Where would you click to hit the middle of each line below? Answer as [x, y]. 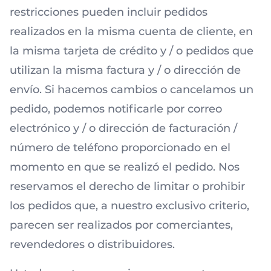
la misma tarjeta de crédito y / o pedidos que [132, 51]
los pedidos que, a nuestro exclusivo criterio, [129, 206]
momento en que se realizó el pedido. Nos [125, 167]
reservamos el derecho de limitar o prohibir [127, 186]
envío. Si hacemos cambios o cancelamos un [132, 90]
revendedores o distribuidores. [92, 244]
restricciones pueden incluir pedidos [109, 12]
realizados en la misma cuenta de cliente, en [131, 31]
